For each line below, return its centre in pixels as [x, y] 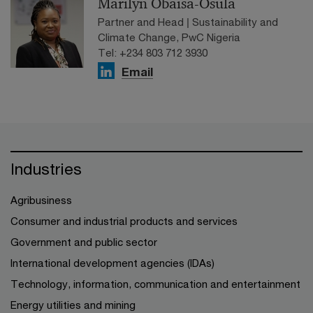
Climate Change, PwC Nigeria [169, 37]
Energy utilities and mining [73, 305]
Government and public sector [84, 242]
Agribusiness [41, 200]
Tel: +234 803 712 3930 [153, 52]
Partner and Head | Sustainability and [188, 22]
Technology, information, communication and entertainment [155, 284]
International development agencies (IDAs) [112, 263]
